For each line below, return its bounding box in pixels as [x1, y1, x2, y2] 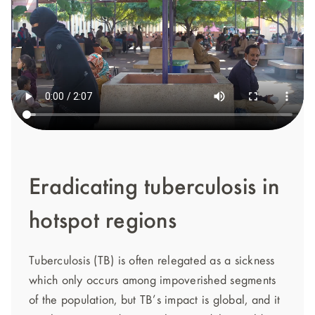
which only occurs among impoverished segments [29, 274, 276, 287]
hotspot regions [29, 210, 176, 233]
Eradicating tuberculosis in [29, 176, 279, 200]
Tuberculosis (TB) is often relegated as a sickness [29, 255, 275, 267]
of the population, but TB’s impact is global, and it [29, 294, 280, 307]
